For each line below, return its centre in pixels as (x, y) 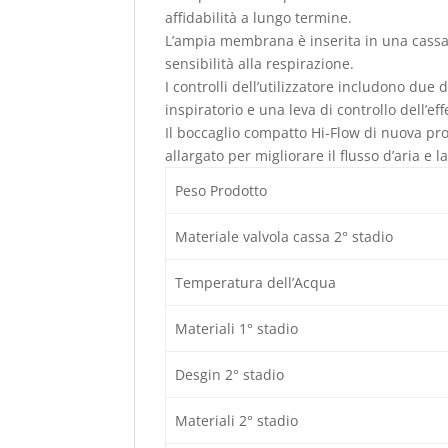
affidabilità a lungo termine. (259, 17)
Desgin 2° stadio (229, 374)
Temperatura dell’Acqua (255, 282)
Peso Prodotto (220, 190)
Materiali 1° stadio (236, 328)
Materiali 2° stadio (236, 420)
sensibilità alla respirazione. (260, 63)
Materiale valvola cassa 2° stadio (283, 236)
